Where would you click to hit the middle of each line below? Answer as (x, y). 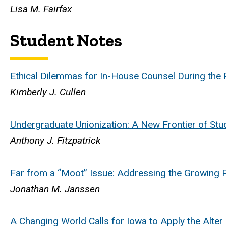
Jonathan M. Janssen (55, 189)
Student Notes (66, 41)
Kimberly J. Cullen (48, 92)
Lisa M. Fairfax (41, 9)
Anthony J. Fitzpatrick (55, 140)
